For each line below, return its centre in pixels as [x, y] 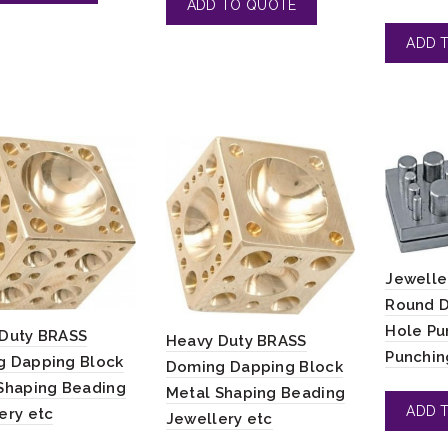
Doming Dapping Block [254, 366]
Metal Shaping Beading [255, 392]
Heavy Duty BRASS [236, 340]
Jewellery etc [219, 418]
